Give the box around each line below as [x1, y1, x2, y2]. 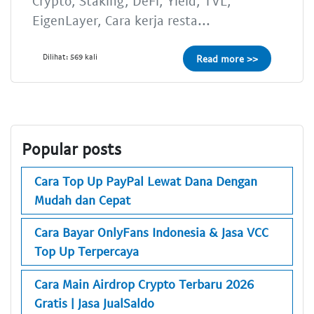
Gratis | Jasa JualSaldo [34, 294, 154, 310]
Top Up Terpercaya [34, 243, 139, 259]
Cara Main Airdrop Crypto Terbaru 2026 [34, 275, 254, 292]
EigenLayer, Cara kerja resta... [32, 11, 210, 28]
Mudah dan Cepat [34, 191, 130, 207]
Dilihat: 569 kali [43, 51, 97, 61]
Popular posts [22, 139, 121, 159]
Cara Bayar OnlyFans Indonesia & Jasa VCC [34, 224, 268, 240]
